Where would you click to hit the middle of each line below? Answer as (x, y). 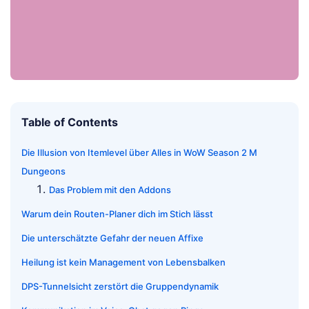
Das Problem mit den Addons (110, 190)
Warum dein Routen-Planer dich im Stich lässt (117, 214)
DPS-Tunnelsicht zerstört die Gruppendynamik (120, 287)
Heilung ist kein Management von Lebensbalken (123, 262)
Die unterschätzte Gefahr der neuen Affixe (112, 238)
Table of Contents (70, 122)
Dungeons (43, 171)
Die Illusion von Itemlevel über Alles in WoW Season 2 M (139, 153)
